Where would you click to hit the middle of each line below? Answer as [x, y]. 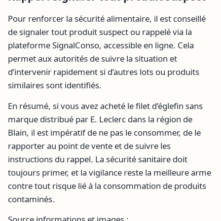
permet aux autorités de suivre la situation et [92, 59]
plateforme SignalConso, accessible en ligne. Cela [101, 45]
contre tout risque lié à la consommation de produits [107, 185]
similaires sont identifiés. [55, 85]
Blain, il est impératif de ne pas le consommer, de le [104, 132]
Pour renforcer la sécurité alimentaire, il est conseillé [107, 19]
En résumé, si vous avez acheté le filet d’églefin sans [105, 106]
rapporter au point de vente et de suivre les [89, 146]
